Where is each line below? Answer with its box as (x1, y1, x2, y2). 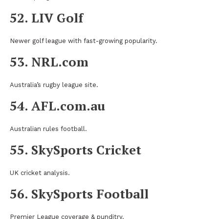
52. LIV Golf (10, 9, 83, 26)
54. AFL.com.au (10, 97, 105, 114)
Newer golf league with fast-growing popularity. (10, 37, 157, 44)
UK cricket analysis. (10, 169, 70, 176)
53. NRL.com (10, 53, 88, 70)
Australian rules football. (10, 125, 87, 132)
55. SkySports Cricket (10, 141, 141, 158)
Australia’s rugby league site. (10, 81, 98, 88)
